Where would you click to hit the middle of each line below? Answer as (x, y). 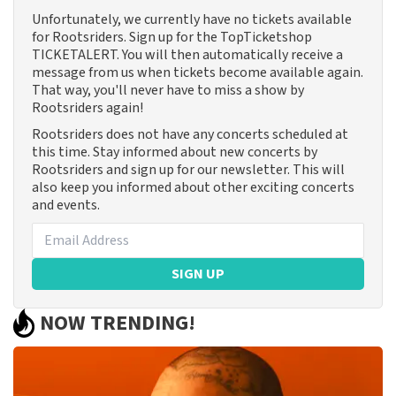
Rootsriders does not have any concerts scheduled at (190, 135)
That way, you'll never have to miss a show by (168, 91)
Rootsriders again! (88, 108)
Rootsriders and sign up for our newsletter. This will (188, 170)
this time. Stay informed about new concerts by (175, 152)
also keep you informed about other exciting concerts (193, 188)
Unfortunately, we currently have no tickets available (192, 20)
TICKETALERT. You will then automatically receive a (187, 55)
